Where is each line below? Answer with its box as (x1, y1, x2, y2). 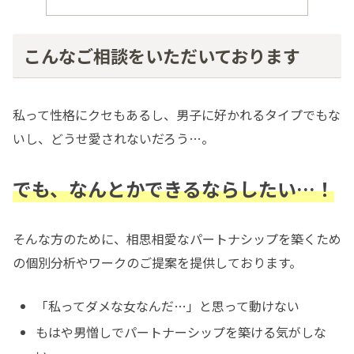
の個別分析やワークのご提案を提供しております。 (13, 252, 302, 272)
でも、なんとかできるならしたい (13, 175, 296, 203)
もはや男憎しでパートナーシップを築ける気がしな (36, 322, 327, 342)
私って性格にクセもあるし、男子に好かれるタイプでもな (13, 105, 341, 125)
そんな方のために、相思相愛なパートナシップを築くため (13, 228, 341, 248)
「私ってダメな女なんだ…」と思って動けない (36, 296, 300, 316)
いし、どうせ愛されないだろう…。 (13, 129, 214, 149)
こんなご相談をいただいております (23, 43, 300, 69)
